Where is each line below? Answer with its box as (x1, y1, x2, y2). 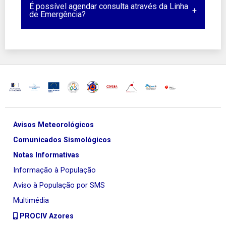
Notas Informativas (13, 150, 79, 159)
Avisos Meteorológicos (13, 120, 94, 129)
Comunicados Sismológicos (13, 135, 111, 144)
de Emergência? (29, 10, 86, 20)
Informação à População (13, 165, 96, 175)
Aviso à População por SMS (13, 181, 105, 190)
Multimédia (13, 196, 49, 205)
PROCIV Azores (18, 211, 74, 220)
